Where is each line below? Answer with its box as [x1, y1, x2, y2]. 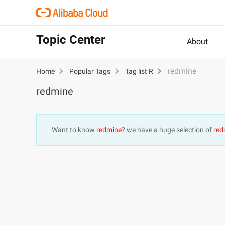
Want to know [52, 126, 96, 134]
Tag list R [125, 67, 153, 75]
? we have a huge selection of [122, 126, 213, 134]
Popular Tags [69, 67, 110, 75]
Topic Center [36, 33, 105, 47]
